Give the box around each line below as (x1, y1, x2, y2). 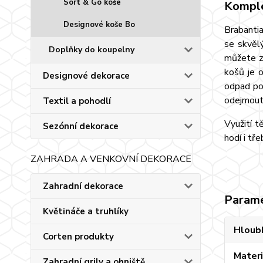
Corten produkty (43, 231, 114, 242)
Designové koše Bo (63, 19, 135, 30)
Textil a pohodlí (43, 95, 111, 107)
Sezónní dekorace (43, 120, 119, 132)
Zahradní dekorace (43, 180, 123, 192)
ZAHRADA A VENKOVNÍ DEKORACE (31, 153, 191, 166)
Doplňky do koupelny (49, 44, 134, 55)
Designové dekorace (43, 70, 130, 82)
